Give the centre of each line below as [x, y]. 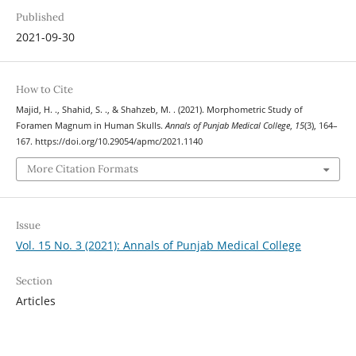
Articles [35, 301]
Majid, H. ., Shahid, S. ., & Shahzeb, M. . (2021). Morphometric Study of [159, 109]
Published [40, 17]
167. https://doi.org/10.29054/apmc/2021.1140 [109, 141]
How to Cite [44, 89]
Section [34, 281]
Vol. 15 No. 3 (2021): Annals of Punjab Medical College [158, 246]
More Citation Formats [82, 169]
